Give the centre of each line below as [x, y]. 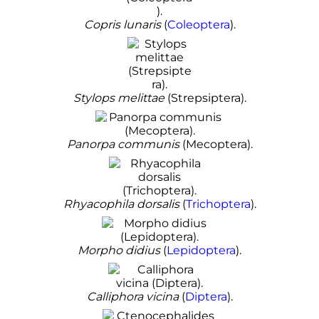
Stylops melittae [119, 98]
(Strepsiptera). [205, 98]
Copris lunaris [122, 25]
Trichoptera [218, 204]
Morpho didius [119, 251]
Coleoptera [198, 25]
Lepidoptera [201, 251]
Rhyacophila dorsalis [121, 204]
